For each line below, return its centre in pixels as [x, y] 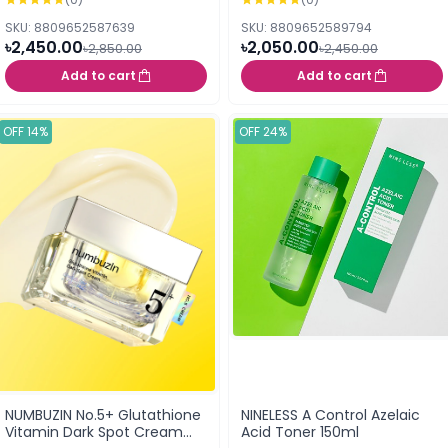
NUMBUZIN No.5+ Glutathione [103, 414]
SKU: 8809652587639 [70, 27]
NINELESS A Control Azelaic [330, 414]
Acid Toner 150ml [300, 431]
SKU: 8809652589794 [306, 27]
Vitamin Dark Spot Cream [94, 431]
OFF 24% [263, 131]
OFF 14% [25, 131]
